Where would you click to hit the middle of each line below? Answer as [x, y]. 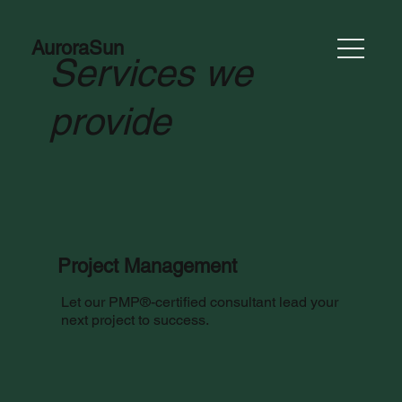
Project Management [148, 266]
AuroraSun [78, 48]
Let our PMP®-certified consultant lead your [199, 301]
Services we [150, 73]
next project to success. [135, 319]
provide [109, 122]
